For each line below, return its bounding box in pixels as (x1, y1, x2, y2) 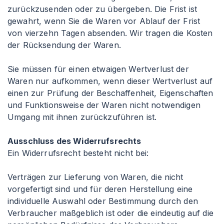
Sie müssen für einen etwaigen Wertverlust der (7, 64, 189, 74)
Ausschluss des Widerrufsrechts (7, 136, 141, 146)
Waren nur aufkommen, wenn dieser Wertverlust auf (7, 76, 213, 86)
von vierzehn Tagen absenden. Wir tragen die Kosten (7, 28, 213, 38)
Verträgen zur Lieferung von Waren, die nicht (7, 172, 183, 182)
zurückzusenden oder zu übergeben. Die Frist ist (7, 4, 197, 14)
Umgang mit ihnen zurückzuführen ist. (7, 112, 157, 122)
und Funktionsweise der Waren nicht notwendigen (7, 100, 200, 110)
